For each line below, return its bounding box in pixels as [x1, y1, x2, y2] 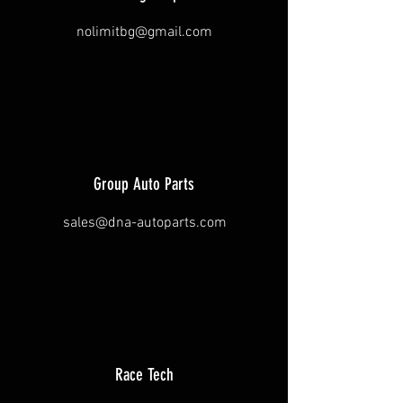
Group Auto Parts [94, 174, 194, 194]
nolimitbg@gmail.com [76, 23, 212, 41]
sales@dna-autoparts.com [62, 214, 227, 232]
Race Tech [114, 364, 174, 385]
